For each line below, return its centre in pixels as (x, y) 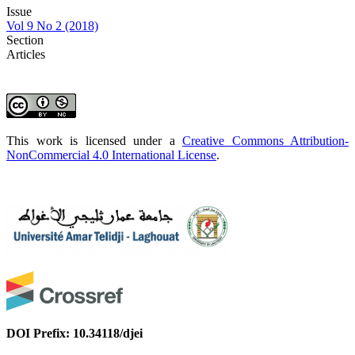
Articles (26, 54)
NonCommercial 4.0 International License (111, 155)
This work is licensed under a (94, 140)
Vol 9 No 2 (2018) (52, 25)
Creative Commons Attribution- (265, 140)
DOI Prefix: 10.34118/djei (74, 333)
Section (25, 40)
